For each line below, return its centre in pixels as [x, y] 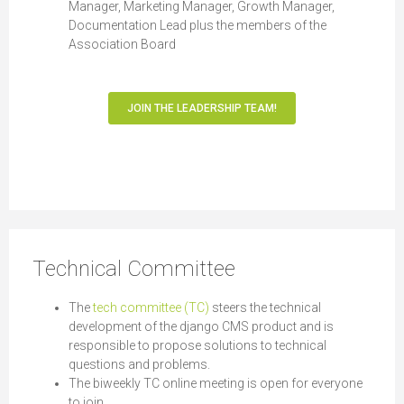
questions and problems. [139, 364]
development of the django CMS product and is [201, 326]
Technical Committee [134, 268]
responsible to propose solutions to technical [197, 345]
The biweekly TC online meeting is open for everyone [216, 383]
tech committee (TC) [151, 307]
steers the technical [265, 307]
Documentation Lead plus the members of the [197, 25]
